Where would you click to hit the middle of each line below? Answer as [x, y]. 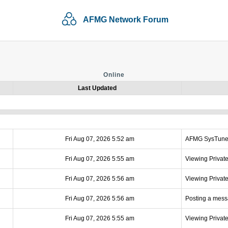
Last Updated [97, 88]
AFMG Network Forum [125, 20]
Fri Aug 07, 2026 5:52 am [100, 139]
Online [114, 75]
